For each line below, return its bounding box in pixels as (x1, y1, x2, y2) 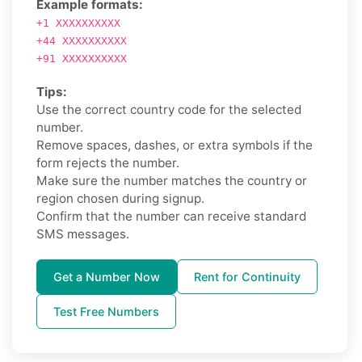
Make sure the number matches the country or (36, 172, 307, 188)
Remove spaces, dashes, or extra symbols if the (36, 137, 313, 153)
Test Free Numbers (53, 304, 159, 318)
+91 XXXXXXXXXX (36, 52, 127, 65)
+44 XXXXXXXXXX (36, 34, 127, 47)
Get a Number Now (53, 269, 160, 284)
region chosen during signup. (36, 190, 204, 206)
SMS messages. (36, 225, 129, 242)
